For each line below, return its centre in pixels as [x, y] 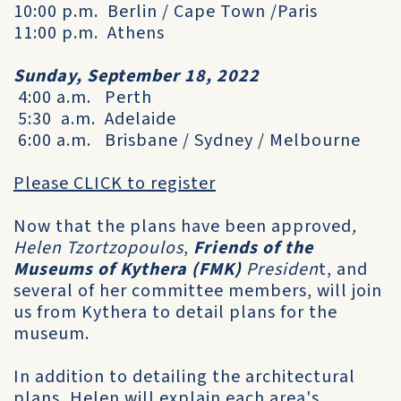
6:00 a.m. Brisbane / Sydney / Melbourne [187, 141]
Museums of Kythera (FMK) [128, 269]
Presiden [282, 269]
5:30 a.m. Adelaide [97, 119]
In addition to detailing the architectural [184, 377]
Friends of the [253, 248]
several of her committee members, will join [198, 291]
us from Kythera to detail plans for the [175, 312]
